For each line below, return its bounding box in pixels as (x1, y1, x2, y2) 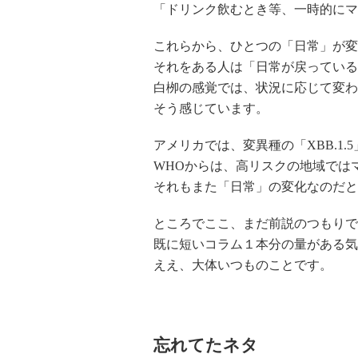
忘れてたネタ (153, 336, 258, 355)
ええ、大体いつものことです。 (153, 258, 332, 272)
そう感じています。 (153, 101, 268, 115)
